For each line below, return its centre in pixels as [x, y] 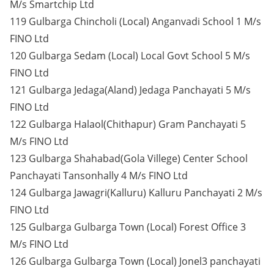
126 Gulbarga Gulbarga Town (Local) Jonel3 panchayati [135, 261]
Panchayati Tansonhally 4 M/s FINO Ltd [99, 176]
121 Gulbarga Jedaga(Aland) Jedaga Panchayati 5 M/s [130, 90]
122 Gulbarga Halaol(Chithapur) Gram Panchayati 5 [128, 124]
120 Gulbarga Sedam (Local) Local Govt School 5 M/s [130, 56]
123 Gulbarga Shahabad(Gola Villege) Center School [129, 158]
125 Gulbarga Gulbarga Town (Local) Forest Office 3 [128, 227]
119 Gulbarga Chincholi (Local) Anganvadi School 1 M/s [135, 21]
